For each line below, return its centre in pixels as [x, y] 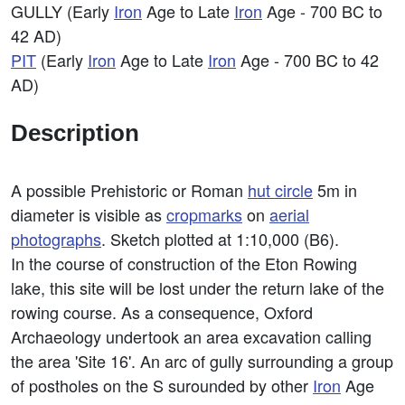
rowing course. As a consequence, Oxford [162, 312]
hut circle [280, 190]
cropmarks [204, 214]
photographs [56, 239]
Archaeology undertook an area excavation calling [191, 336]
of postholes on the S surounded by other [162, 385]
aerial [289, 214]
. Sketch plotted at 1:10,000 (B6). [220, 239]
